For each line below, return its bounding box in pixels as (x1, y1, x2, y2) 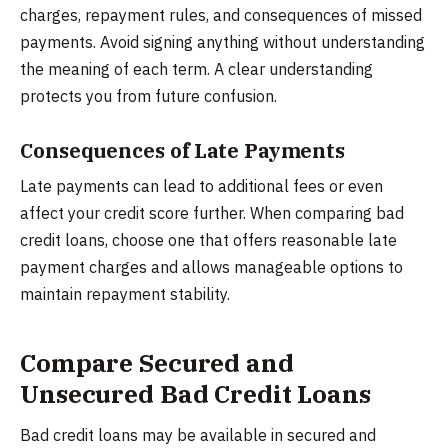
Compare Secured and (20, 346, 294, 379)
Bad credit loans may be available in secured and (20, 425, 376, 446)
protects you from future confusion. (20, 86, 277, 107)
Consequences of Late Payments (20, 137, 346, 165)
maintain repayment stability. (20, 284, 230, 305)
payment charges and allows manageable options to (20, 257, 403, 278)
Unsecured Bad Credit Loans (20, 377, 371, 410)
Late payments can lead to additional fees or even (20, 176, 383, 197)
